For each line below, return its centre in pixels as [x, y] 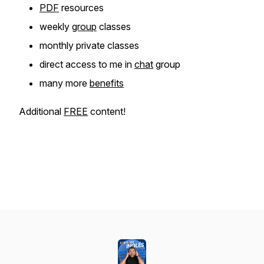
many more [65, 83]
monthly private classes [89, 45]
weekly [56, 27]
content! [107, 111]
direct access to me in [87, 64]
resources [81, 8]
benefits [107, 83]
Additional [41, 111]
